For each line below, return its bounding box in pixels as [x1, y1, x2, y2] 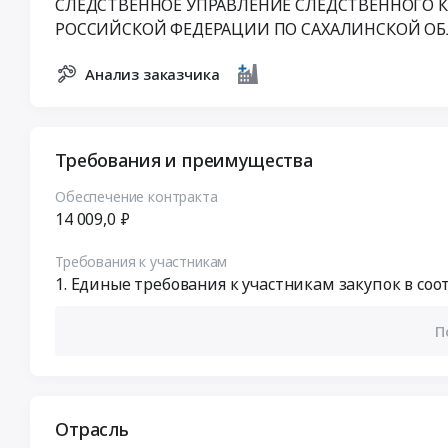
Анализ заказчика [85, 64, 220, 85]
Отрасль [55, 417, 129, 442]
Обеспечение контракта [55, 187, 218, 207]
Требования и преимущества [55, 148, 313, 173]
